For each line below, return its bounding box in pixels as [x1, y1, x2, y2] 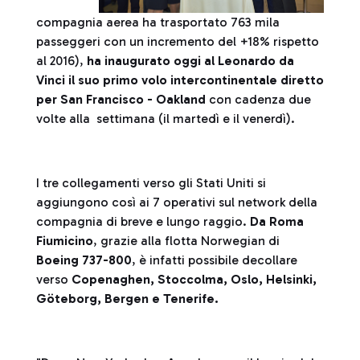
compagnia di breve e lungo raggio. [36, 214, 250, 229]
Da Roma [250, 214, 304, 229]
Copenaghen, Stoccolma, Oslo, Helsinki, [72, 272, 317, 287]
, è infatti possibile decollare [132, 252, 297, 268]
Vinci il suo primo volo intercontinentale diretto [36, 72, 324, 88]
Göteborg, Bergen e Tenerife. [36, 291, 219, 306]
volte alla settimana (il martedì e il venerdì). [36, 111, 295, 126]
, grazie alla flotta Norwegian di [93, 233, 280, 248]
